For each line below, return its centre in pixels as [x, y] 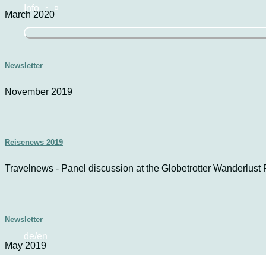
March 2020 [30, 15]
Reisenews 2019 [34, 142]
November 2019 [39, 91]
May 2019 [26, 245]
